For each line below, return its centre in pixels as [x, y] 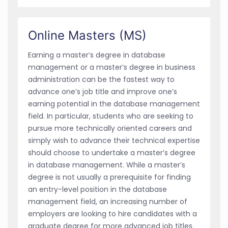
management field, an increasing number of [108, 202]
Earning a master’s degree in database [97, 55]
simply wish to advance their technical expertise [114, 141]
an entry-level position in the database [97, 190]
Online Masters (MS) [87, 36]
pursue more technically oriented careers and [110, 129]
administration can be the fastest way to [101, 80]
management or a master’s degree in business [112, 67]
